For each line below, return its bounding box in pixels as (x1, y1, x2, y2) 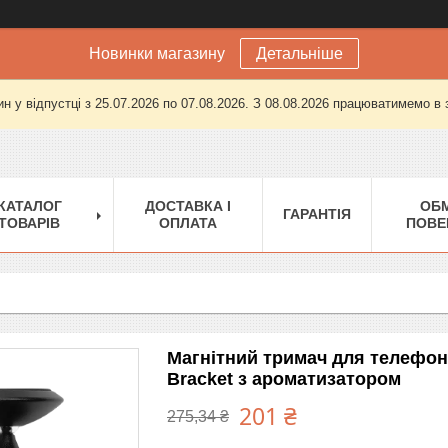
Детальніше (256, 45, 343, 62)
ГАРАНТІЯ (283, 205, 351, 222)
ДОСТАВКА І (145, 197, 231, 214)
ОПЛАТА (159, 214, 217, 231)
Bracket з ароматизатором (167, 368, 401, 389)
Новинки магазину (89, 45, 225, 62)
